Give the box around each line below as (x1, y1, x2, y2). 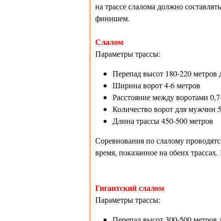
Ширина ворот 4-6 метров (112, 80, 200, 90)
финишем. (95, 13, 130, 23)
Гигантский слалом (95, 182, 164, 193)
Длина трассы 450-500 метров (112, 115, 213, 126)
